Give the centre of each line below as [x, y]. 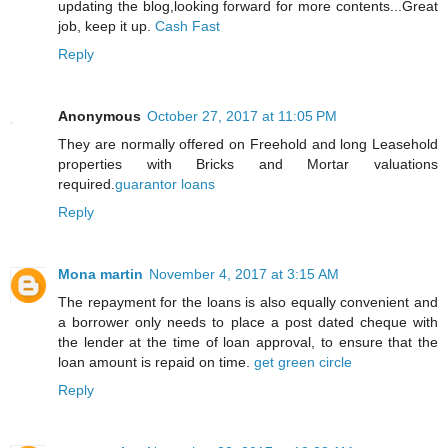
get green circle [303, 362]
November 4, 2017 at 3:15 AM [244, 274]
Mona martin [100, 274]
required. [86, 184]
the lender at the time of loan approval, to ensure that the [248, 342]
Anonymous [99, 116]
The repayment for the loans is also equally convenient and [248, 302]
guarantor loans [165, 184]
